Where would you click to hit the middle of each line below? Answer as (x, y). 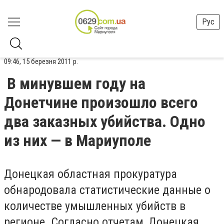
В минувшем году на (76, 83)
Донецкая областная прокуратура (90, 174)
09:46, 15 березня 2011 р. (41, 61)
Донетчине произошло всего (101, 102)
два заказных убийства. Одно (105, 121)
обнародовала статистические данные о (107, 190)
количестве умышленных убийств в (95, 206)
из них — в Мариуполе (77, 140)
